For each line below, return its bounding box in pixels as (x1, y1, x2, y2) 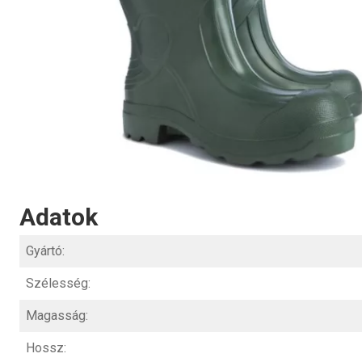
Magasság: (26, 308, 88, 324)
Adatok (19, 203, 98, 232)
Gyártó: (26, 243, 65, 259)
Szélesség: (26, 276, 90, 292)
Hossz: (26, 340, 66, 356)
